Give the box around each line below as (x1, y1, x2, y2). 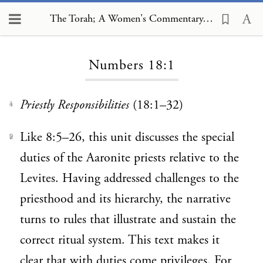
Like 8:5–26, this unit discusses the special (20, 129, 234, 146)
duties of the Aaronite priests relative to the (20, 150, 239, 166)
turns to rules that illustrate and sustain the (20, 211, 236, 228)
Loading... (112, 23, 151, 35)
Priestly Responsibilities (20, 97, 129, 113)
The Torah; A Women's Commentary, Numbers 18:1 (203, 11, 213, 25)
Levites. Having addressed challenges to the (20, 170, 239, 187)
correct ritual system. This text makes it (20, 232, 220, 248)
